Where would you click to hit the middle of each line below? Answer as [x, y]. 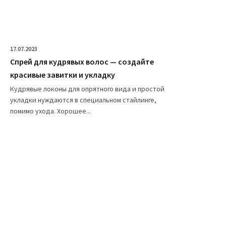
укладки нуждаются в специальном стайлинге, [83, 100]
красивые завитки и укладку [63, 74]
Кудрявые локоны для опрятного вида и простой [87, 89]
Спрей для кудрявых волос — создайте [82, 61]
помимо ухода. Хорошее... [50, 111]
